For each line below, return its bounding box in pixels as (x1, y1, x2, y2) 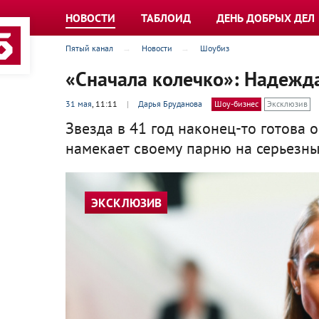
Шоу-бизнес (214, 98, 258, 110)
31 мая (66, 98, 92, 110)
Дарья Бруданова (138, 98, 202, 110)
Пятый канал (66, 43, 113, 53)
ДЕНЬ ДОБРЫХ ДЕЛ (216, 11, 315, 25)
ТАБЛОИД (141, 11, 191, 25)
